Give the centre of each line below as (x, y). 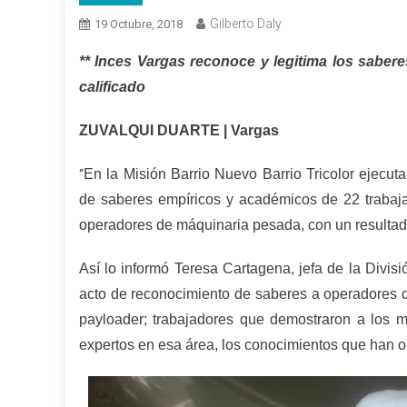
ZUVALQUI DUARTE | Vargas (179, 130)
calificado (112, 87)
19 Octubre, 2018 (139, 24)
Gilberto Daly (246, 24)
